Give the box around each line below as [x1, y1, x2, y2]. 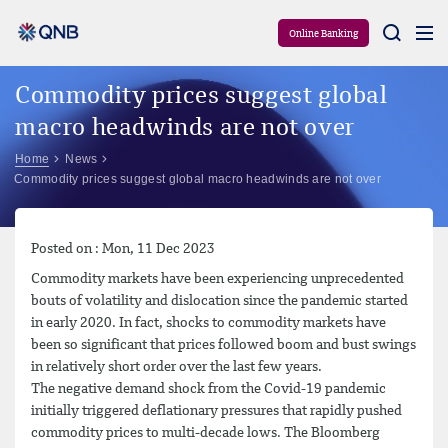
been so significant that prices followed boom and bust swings [31, 337, 416, 352]
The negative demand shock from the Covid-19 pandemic [31, 381, 386, 396]
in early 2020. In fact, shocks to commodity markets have [31, 315, 386, 330]
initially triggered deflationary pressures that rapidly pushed [31, 403, 402, 418]
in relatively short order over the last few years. [31, 359, 322, 374]
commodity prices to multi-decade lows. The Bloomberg [31, 425, 380, 440]
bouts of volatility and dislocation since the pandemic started [31, 293, 408, 308]
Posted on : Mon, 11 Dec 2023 [31, 242, 215, 256]
